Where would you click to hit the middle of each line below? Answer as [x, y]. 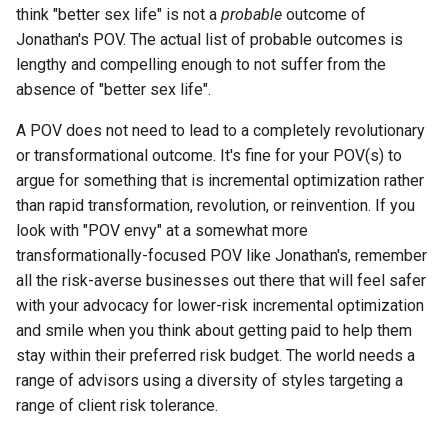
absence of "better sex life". [113, 89]
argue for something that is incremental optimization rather [220, 180]
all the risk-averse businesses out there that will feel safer [221, 280]
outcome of [324, 14]
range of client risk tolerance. [117, 405]
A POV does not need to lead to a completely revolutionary [220, 130]
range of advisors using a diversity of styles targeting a [209, 380]
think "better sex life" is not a [118, 14]
